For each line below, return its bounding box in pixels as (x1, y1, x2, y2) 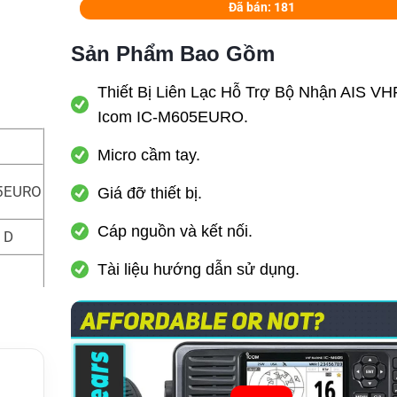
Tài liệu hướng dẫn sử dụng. (97, 261, 300, 278)
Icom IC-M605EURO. (97, 108, 249, 126)
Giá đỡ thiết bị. (97, 184, 203, 202)
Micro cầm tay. (97, 146, 201, 164)
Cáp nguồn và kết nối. (97, 222, 253, 240)
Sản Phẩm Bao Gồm (71, 42, 276, 66)
